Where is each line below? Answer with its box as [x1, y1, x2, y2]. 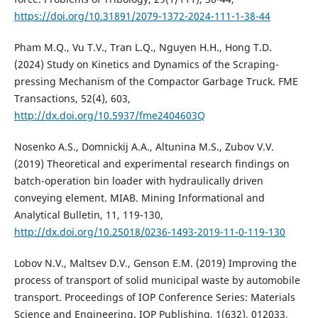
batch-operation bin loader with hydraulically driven [13, 174, 263, 188]
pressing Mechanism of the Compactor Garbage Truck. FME [13, 75, 298, 89]
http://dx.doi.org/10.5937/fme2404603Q [13, 109, 205, 123]
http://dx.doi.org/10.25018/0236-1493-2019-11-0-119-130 [13, 225, 285, 239]
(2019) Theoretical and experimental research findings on [13, 157, 290, 171]
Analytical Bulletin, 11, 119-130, [13, 208, 163, 222]
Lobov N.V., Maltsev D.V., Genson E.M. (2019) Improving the [13, 256, 297, 270]
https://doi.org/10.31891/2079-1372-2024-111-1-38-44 [13, 9, 270, 23]
